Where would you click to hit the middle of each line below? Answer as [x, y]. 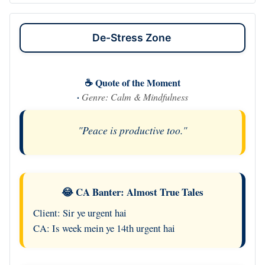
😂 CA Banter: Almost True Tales [132, 192]
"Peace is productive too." [132, 130]
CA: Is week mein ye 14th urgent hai [104, 228]
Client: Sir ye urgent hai [80, 212]
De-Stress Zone [132, 37]
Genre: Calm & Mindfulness [135, 96]
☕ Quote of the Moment [132, 82]
